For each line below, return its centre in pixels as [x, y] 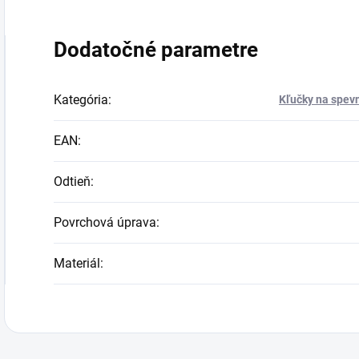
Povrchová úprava [105, 222]
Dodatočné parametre [156, 50]
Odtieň [72, 182]
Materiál [77, 263]
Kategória [81, 100]
